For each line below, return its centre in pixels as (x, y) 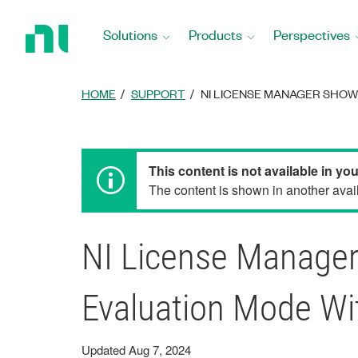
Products (215, 34)
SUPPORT (158, 93)
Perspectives (312, 34)
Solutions (130, 34)
